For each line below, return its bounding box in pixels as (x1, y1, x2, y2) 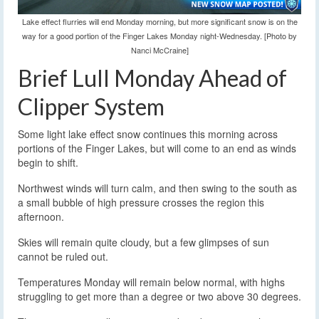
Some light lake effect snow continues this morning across (18, 127, 278, 142)
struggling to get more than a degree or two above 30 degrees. (18, 289, 301, 304)
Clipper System (18, 93, 164, 121)
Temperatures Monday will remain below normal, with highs (18, 275, 285, 290)
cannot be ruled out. (18, 249, 108, 264)
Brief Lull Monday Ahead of (18, 64, 287, 93)
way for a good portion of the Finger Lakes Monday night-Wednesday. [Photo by (22, 30, 297, 42)
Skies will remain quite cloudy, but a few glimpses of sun (18, 235, 269, 250)
